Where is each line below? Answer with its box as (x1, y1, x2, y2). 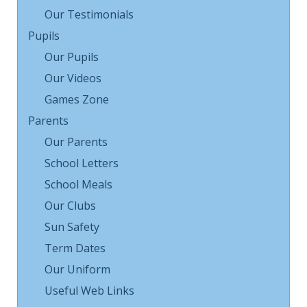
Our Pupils (45, 49, 99, 64)
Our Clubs (45, 197, 96, 213)
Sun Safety (45, 219, 99, 234)
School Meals (45, 176, 112, 192)
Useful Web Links (45, 282, 134, 298)
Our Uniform (45, 261, 110, 277)
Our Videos (45, 70, 101, 86)
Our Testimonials (45, 6, 134, 22)
